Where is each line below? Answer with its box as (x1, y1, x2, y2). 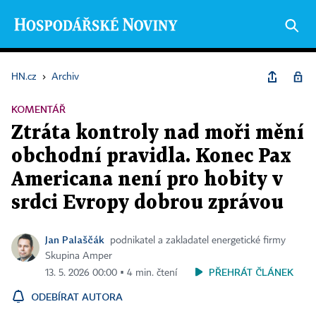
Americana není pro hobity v (11, 171, 283, 189)
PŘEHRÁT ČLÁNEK (209, 266, 293, 278)
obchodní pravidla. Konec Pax (11, 147, 291, 166)
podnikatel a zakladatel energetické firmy (110, 236, 286, 245)
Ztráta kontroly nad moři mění (11, 124, 304, 142)
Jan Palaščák (45, 233, 104, 245)
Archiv (51, 72, 79, 82)
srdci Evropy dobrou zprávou (11, 194, 284, 212)
